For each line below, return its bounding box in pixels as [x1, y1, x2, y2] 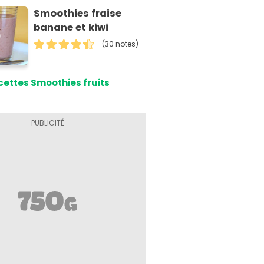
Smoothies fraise [34, 6, 122, 20]
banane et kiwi [34, 20, 109, 34]
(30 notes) [102, 38, 139, 49]
